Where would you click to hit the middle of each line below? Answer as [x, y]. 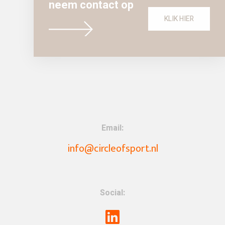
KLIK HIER [179, 19]
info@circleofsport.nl [113, 148]
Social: [113, 193]
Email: [113, 128]
